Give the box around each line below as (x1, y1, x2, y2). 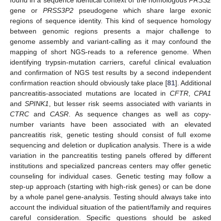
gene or (10, 6, 43, 14)
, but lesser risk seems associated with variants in (49, 100, 212, 108)
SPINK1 (25, 100, 49, 108)
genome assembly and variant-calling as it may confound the (10, 37, 211, 45)
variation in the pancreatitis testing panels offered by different (10, 151, 211, 159)
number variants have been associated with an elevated (10, 120, 211, 128)
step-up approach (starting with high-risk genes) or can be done (10, 183, 211, 190)
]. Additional (175, 79, 211, 87)
